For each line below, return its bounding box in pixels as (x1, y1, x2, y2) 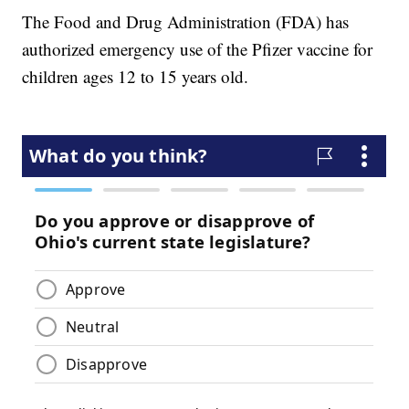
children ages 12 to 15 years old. (22, 65, 249, 89)
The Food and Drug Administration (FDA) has (22, 10, 350, 34)
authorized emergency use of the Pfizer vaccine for (22, 37, 373, 61)
